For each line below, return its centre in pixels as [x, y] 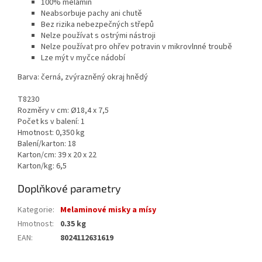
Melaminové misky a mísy [108, 210]
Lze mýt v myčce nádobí [83, 58]
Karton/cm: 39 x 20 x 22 [57, 155]
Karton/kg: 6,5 [42, 166]
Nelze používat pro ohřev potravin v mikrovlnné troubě [137, 47]
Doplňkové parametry [69, 189]
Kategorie [35, 210]
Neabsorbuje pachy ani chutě [92, 14]
